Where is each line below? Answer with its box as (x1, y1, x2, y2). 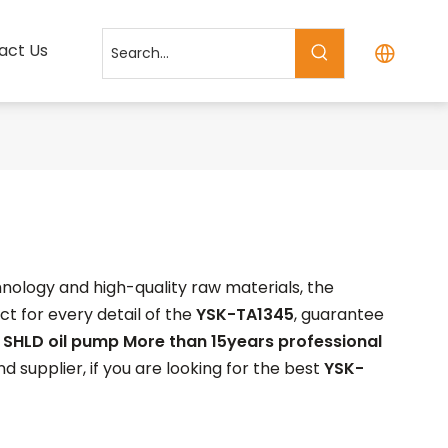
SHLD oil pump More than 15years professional (3, 330, 382, 353)
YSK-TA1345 (196, 303, 294, 326)
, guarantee (294, 303, 384, 326)
